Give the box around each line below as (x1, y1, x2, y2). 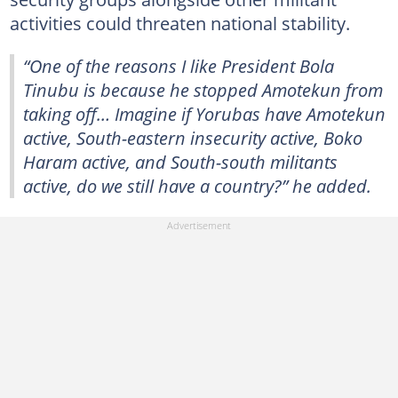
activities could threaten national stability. (9, 11, 350, 36)
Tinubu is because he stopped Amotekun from (23, 77, 383, 102)
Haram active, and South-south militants (23, 149, 338, 174)
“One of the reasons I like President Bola (23, 53, 334, 78)
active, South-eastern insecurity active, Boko (23, 125, 362, 150)
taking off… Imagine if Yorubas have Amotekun (23, 101, 386, 126)
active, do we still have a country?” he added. (23, 173, 371, 198)
